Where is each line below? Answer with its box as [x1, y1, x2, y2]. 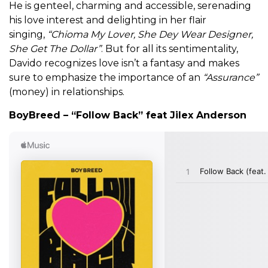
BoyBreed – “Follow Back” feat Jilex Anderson [9, 109, 246, 121]
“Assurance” [203, 72, 258, 84]
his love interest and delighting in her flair [9, 14, 206, 26]
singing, [9, 29, 47, 41]
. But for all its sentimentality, [101, 43, 238, 55]
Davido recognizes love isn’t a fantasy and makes [9, 57, 239, 69]
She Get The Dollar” [9, 43, 101, 55]
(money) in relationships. [9, 86, 124, 98]
